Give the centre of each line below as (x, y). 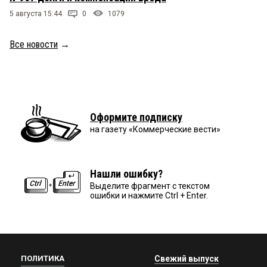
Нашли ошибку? (126, 174)
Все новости (34, 45)
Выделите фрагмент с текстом (150, 186)
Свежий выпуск (187, 259)
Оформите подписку (136, 117)
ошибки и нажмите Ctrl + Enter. (149, 196)
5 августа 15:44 (36, 14)
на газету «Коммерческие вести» (155, 130)
